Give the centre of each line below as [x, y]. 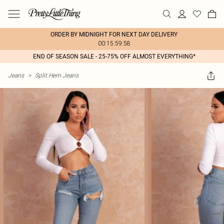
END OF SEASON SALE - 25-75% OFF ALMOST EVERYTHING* [114, 56]
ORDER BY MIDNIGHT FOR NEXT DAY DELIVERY [114, 34]
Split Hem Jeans [57, 75]
